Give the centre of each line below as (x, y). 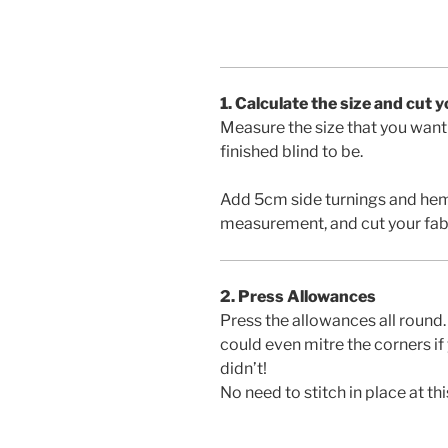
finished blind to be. (291, 151)
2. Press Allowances (298, 296)
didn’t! (243, 368)
